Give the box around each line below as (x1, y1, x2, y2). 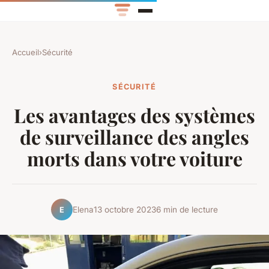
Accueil (12, 47, 39, 58)
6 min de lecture (156, 204, 218, 214)
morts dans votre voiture (26, 145, 243, 172)
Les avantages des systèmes (14, 102, 255, 128)
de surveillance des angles (20, 124, 249, 150)
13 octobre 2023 (94, 204, 156, 214)
